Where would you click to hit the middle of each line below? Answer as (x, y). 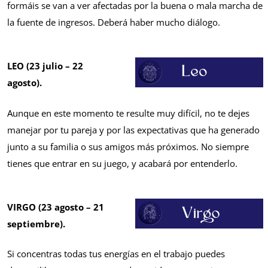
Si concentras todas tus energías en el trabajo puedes (116, 254)
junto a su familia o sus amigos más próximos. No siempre (128, 146)
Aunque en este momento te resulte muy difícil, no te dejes (128, 113)
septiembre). (37, 223)
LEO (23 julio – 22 (45, 66)
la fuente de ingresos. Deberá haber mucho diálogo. (114, 22)
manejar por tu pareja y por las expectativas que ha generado (133, 130)
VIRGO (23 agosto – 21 (56, 207)
